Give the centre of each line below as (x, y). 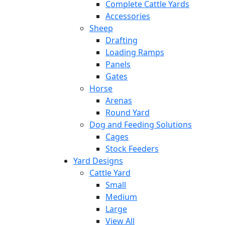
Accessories (128, 16)
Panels (118, 64)
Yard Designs (98, 160)
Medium (121, 197)
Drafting (122, 40)
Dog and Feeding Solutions (141, 124)
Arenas (119, 100)
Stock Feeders (132, 148)
